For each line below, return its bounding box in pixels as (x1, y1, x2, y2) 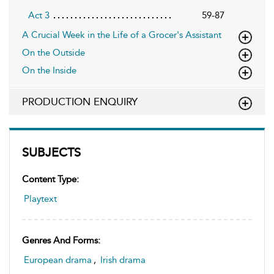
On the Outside (22, 46, 85, 58)
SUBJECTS (22, 144, 81, 160)
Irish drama (100, 254, 146, 265)
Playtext (24, 193, 57, 204)
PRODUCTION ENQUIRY (22, 95, 138, 108)
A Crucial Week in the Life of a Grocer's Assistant (22, 29, 221, 40)
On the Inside (22, 64, 76, 76)
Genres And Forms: (22, 234, 100, 246)
